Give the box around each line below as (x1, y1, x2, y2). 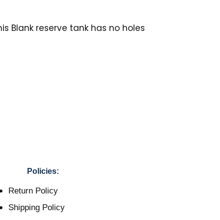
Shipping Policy (8, 202, 65, 212)
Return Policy (8, 186, 58, 195)
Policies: (27, 166, 59, 175)
